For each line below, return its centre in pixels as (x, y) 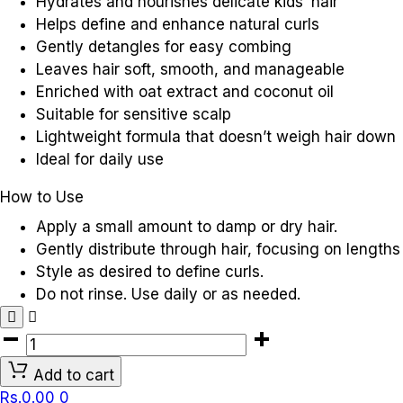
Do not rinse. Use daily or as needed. (168, 294)
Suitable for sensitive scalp (134, 114)
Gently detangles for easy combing (164, 46)
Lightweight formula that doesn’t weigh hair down (216, 136)
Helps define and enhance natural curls (178, 24)
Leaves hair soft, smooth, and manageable (190, 69)
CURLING (58, 383)
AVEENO (56, 338)
